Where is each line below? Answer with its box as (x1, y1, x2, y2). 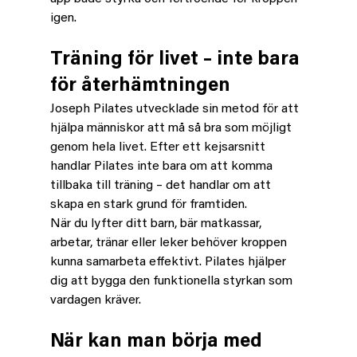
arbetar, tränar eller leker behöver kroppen (49, 236, 290, 249)
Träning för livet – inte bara (49, 49, 304, 69)
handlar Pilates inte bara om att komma (49, 159, 276, 173)
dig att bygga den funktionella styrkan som (49, 274, 296, 288)
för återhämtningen (49, 76, 230, 96)
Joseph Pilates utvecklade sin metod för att (49, 102, 302, 116)
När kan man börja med (49, 331, 267, 351)
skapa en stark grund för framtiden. (49, 198, 247, 211)
